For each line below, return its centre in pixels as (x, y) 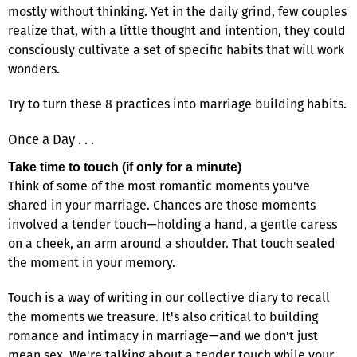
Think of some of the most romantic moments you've (159, 186)
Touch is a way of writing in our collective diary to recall (169, 297)
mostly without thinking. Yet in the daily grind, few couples (177, 11)
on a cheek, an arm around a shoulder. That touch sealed (172, 243)
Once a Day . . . (51, 139)
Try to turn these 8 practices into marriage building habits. (177, 104)
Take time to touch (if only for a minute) (125, 167)
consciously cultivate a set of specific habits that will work (176, 49)
